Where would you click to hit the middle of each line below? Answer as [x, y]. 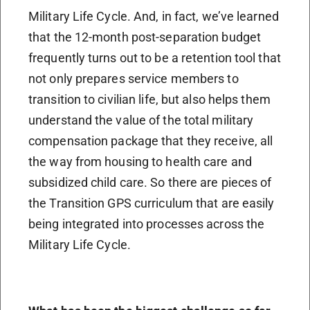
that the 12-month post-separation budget [145, 37]
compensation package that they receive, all [151, 140]
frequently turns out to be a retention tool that [155, 57]
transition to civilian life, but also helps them [149, 99]
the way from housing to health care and [140, 161]
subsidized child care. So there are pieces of [150, 182]
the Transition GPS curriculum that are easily [152, 203]
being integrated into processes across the [147, 224]
